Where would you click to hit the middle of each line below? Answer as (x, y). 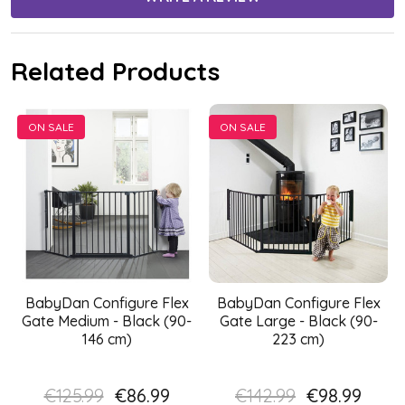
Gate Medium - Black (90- (107, 321)
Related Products (115, 71)
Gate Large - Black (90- (298, 321)
